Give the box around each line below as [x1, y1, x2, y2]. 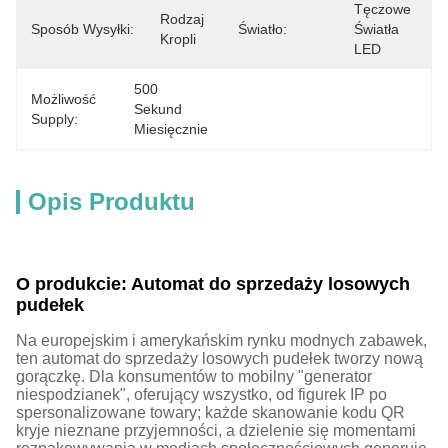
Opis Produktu [28, 188, 195, 215]
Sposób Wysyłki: [31, 21, 134, 37]
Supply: [31, 111, 78, 127]
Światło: [238, 21, 287, 37]
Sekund [134, 101, 182, 117]
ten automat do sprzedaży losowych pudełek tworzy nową [16, 350, 423, 367]
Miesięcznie [134, 121, 208, 137]
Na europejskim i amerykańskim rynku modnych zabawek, [16, 332, 427, 349]
